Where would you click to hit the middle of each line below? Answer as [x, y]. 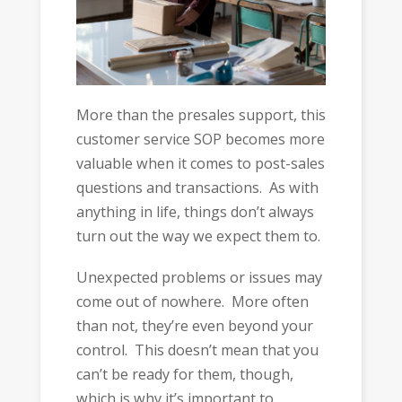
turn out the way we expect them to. [198, 236]
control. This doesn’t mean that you [197, 350]
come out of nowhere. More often [192, 302]
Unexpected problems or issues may [199, 278]
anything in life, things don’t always [195, 211]
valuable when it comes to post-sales [200, 163]
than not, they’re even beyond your [194, 326]
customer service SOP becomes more [200, 139]
